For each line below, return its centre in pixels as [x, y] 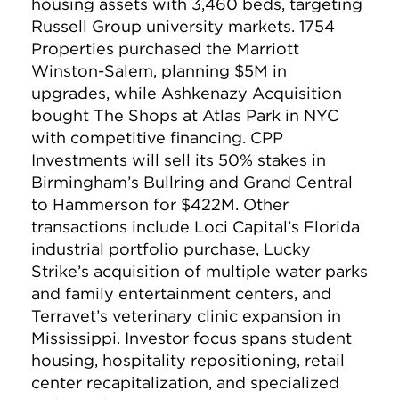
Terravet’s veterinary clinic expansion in [186, 316]
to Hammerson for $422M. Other [160, 205]
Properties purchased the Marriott [165, 49]
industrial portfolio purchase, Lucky [171, 249]
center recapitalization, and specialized [185, 383]
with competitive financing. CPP [157, 138]
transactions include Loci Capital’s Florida [195, 227]
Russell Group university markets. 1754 [183, 27]
